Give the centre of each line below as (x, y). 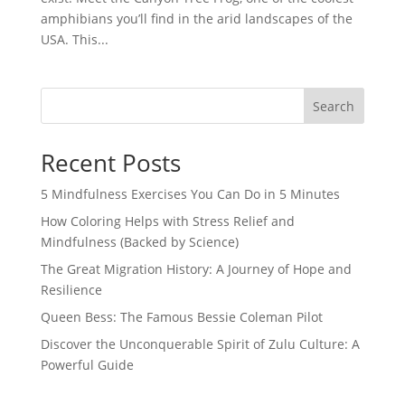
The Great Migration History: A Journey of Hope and (196, 269)
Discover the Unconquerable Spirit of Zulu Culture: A (200, 344)
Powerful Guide (87, 365)
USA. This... (74, 39)
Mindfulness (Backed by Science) (139, 242)
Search (334, 106)
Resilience (71, 290)
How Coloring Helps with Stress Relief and (167, 221)
